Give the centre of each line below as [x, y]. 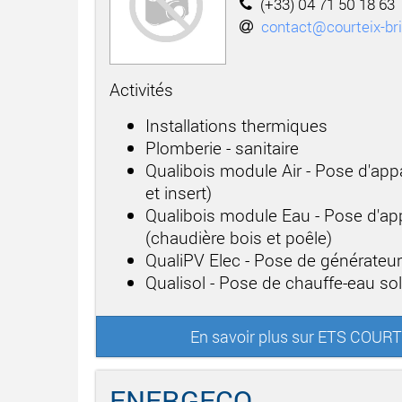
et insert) [179, 192]
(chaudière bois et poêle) [239, 237]
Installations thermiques [236, 125]
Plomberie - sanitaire [222, 147]
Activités [141, 89]
